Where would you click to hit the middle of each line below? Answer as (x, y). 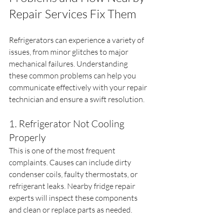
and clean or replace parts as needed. (71, 209)
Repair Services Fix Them (73, 14)
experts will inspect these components (74, 198)
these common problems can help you (73, 75)
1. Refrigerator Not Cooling (68, 123)
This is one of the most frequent (63, 150)
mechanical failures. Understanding (69, 63)
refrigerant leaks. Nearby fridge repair (73, 186)
